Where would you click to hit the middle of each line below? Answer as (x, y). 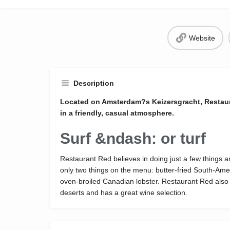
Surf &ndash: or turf (133, 139)
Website (202, 38)
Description (94, 83)
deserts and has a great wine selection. (124, 193)
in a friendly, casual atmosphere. (117, 113)
